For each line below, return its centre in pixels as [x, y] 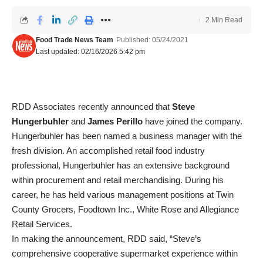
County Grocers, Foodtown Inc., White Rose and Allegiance [125, 209]
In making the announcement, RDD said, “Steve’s [107, 239]
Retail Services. [42, 224]
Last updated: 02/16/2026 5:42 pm [90, 52]
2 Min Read [224, 20]
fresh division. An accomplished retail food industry [108, 151]
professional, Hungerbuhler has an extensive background [121, 165]
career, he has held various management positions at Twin [123, 195]
